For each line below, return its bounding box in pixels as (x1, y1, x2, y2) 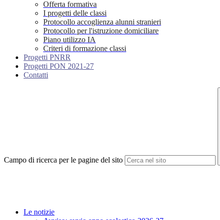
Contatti (24, 71, 48, 80)
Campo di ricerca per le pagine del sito (4, 156, 123, 165)
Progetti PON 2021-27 (24, 62, 94, 71)
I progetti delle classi (43, 9, 107, 18)
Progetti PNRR (24, 53, 71, 62)
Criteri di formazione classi (43, 44, 126, 53)
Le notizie (24, 208, 55, 217)
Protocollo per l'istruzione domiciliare (43, 27, 159, 35)
